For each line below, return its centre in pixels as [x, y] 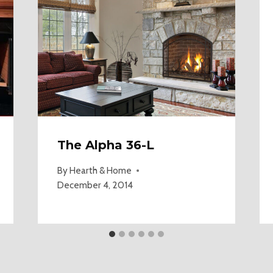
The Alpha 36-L [105, 145]
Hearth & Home [100, 170]
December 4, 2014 [95, 185]
